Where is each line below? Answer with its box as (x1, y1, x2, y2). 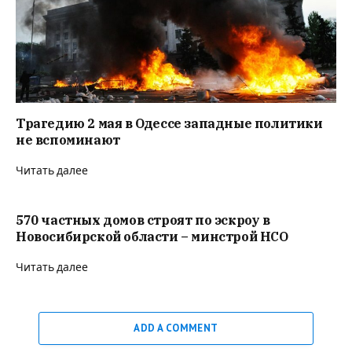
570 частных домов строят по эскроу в (16, 212, 270, 229)
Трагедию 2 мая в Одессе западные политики (16, 115, 323, 132)
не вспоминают (16, 132, 120, 148)
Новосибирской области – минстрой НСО (16, 229, 288, 245)
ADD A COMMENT (134, 321, 218, 335)
